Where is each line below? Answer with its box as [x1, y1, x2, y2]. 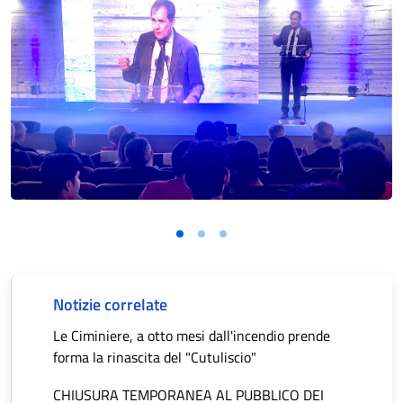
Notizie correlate [53, 291, 167, 317]
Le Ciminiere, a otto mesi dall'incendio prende [53, 324, 330, 346]
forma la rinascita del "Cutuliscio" [53, 345, 256, 368]
